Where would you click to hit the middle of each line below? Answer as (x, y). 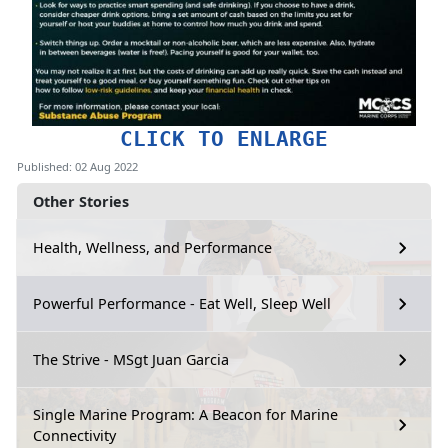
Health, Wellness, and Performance (152, 248)
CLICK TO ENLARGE (224, 138)
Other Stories (81, 201)
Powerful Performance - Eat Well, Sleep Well (182, 304)
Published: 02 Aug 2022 (77, 166)
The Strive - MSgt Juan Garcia (131, 360)
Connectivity (74, 435)
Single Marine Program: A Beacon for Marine (185, 414)
